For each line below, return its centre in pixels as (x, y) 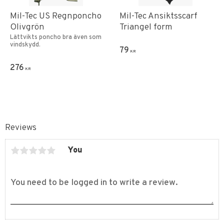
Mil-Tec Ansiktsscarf (158, 16)
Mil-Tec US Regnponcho (56, 16)
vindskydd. (25, 45)
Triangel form (146, 27)
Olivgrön (27, 27)
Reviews (21, 127)
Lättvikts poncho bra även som (56, 38)
